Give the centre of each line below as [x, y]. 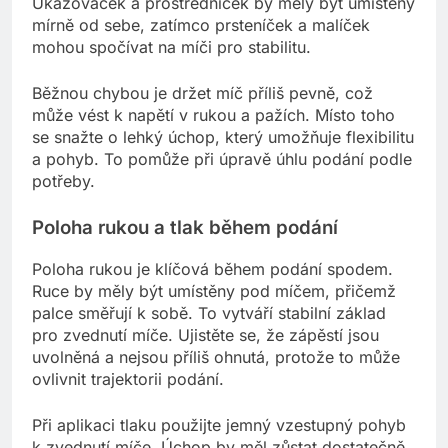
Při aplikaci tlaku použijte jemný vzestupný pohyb [219, 424]
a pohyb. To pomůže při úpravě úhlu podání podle [222, 159]
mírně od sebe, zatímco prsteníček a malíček [201, 25]
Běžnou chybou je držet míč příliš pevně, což [202, 93]
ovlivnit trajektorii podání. [128, 378]
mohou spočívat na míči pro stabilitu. [171, 47]
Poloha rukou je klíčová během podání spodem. [212, 268]
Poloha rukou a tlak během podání [185, 227]
